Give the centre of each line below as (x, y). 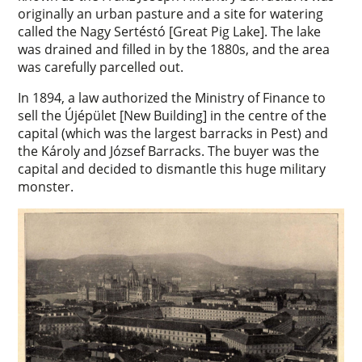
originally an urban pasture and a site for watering (171, 14)
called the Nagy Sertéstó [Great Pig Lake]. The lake (170, 32)
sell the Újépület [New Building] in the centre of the (173, 116)
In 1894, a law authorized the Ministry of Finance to (172, 98)
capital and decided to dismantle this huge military (172, 169)
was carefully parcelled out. (101, 67)
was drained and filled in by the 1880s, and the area (174, 50)
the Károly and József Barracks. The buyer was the (169, 152)
